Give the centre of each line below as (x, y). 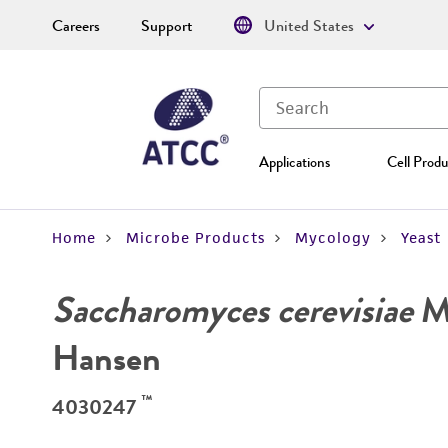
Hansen (106, 358)
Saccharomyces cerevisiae (232, 310)
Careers (76, 26)
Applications (294, 162)
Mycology (333, 237)
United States (309, 26)
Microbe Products (195, 237)
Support (167, 26)
